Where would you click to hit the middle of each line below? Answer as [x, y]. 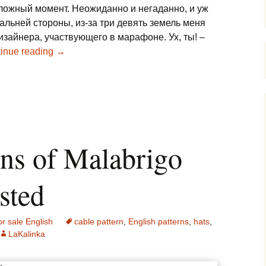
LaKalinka [27, 234]
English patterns [159, 221]
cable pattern [99, 221]
